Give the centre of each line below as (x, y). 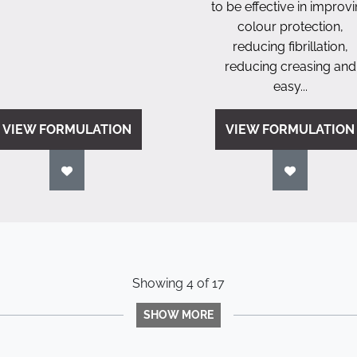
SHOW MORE (178, 315)
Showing (159, 283)
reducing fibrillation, (290, 47)
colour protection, (290, 27)
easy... (290, 86)
